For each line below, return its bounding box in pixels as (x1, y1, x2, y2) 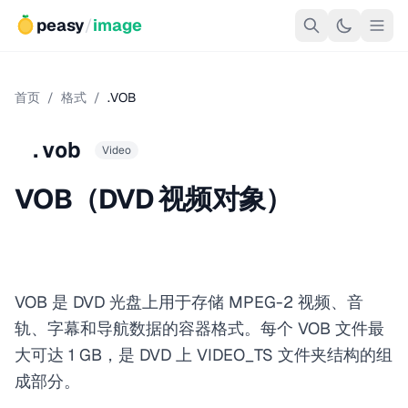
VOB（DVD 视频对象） (15, 181, 292, 217)
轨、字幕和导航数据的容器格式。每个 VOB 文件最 (15, 318, 384, 339)
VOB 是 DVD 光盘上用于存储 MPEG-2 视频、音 (15, 291, 363, 312)
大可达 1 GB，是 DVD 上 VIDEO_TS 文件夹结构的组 (15, 344, 393, 365)
